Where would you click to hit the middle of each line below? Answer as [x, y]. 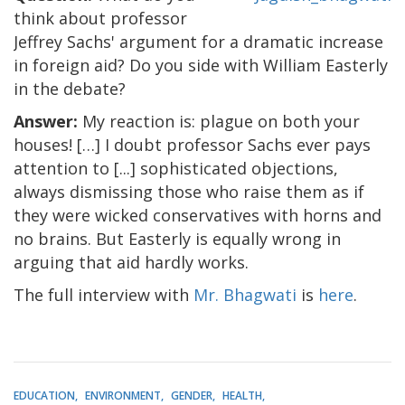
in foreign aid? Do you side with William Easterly [201, 65]
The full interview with [104, 294]
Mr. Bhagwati [245, 294]
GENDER [192, 395]
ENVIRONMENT [123, 395]
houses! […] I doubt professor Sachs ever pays [192, 144]
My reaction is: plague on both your [219, 121]
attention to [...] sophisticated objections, [176, 168]
